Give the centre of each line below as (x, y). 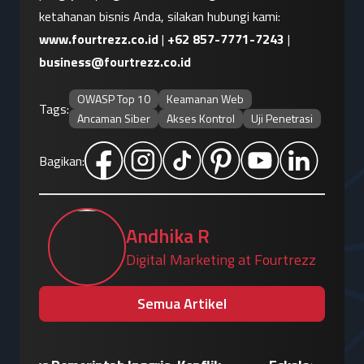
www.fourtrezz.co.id (99, 39)
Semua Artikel (182, 304)
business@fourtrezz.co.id (115, 62)
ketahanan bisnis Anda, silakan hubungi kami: (160, 17)
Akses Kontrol (201, 119)
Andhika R (168, 236)
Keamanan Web (205, 99)
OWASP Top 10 (114, 99)
